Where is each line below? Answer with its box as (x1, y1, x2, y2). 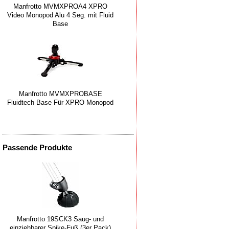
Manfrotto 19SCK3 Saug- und (17, 215, 104, 223)
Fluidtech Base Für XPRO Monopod (7, 99, 113, 107)
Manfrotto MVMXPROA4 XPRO (13, 2, 107, 10)
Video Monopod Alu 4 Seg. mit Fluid (7, 11, 113, 19)
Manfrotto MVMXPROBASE (18, 90, 102, 98)
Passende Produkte (3, 143, 72, 152)
